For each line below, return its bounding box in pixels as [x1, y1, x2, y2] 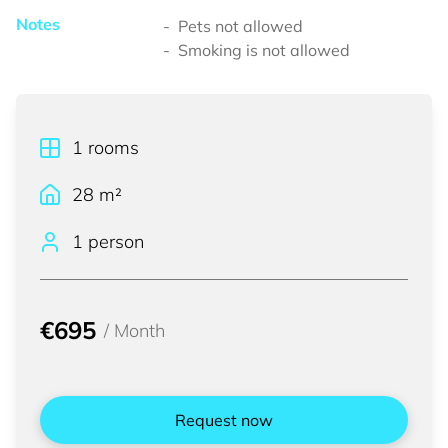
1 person [72, 230, 144, 253]
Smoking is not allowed [178, 40, 350, 60]
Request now [174, 410, 273, 430]
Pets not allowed [178, 16, 303, 36]
